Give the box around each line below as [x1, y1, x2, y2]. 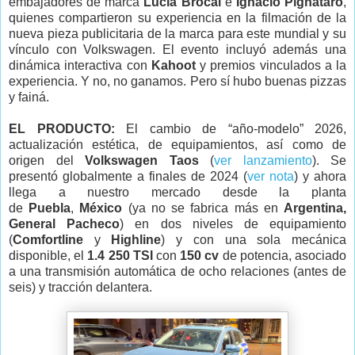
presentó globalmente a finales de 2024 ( [9, 169, 247, 183]
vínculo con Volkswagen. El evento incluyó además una [9, 42, 346, 56]
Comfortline [13, 232, 83, 246]
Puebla [29, 200, 71, 215]
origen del [9, 153, 85, 167]
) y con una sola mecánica [161, 232, 347, 246]
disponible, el [9, 248, 88, 262]
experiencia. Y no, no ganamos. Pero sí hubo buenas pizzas [9, 74, 346, 88]
